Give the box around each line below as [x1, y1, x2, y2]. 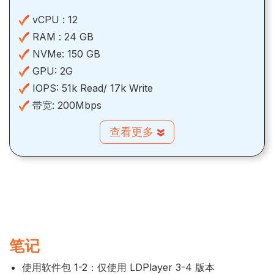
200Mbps [57, 98, 102, 111]
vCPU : [29, 13, 68, 26]
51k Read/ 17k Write [62, 81, 153, 94]
